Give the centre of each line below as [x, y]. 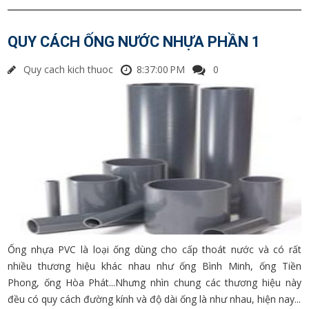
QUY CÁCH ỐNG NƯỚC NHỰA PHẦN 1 [134, 42]
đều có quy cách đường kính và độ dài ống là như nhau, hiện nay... [154, 299]
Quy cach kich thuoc [69, 69]
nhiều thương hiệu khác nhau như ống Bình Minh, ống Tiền [154, 266]
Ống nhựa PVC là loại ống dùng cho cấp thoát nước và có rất [154, 249]
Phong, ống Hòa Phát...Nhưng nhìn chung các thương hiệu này [154, 282]
